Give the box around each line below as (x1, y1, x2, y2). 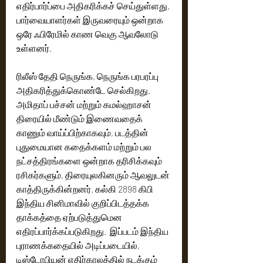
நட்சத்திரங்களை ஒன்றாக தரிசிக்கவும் (16, 155, 164, 167)
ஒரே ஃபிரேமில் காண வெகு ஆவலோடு (16, 28, 160, 40)
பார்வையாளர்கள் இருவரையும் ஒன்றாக (16, 14, 165, 26)
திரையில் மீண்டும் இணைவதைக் (16, 113, 144, 124)
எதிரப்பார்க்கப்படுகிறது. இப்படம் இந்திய (16, 225, 170, 237)
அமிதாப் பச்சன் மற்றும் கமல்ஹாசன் (16, 99, 153, 110)
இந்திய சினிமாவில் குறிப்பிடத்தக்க (16, 197, 151, 209)
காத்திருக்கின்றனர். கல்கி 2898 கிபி (16, 183, 155, 195)
